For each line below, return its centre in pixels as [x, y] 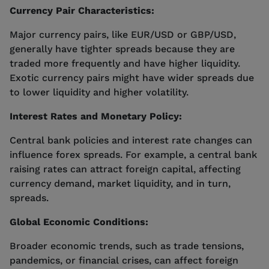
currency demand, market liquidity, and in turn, [120, 183]
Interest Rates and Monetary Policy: [96, 116]
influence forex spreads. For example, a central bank [133, 154]
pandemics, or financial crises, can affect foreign [124, 260]
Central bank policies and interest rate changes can [131, 140]
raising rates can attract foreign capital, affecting [125, 169]
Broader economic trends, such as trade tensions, [127, 246]
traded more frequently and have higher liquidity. [125, 63]
